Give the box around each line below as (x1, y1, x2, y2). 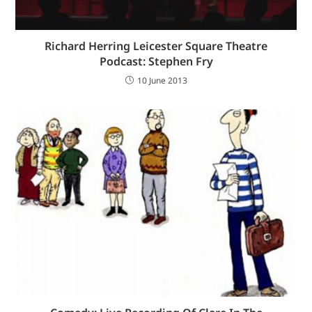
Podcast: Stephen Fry (99, 54, 213, 70)
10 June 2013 (136, 75, 187, 87)
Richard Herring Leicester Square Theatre (45, 38, 267, 54)
